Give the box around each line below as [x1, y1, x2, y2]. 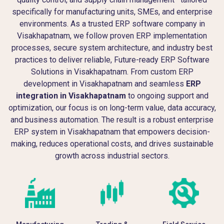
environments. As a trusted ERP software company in [19, 18, 205, 28]
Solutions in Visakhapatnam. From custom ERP [30, 66, 193, 76]
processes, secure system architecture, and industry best [11, 42, 212, 52]
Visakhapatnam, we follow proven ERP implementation [17, 30, 207, 40]
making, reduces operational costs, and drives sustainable [10, 138, 213, 148]
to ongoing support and [125, 90, 208, 100]
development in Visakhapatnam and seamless [23, 78, 186, 88]
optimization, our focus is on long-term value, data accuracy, [8, 102, 216, 112]
